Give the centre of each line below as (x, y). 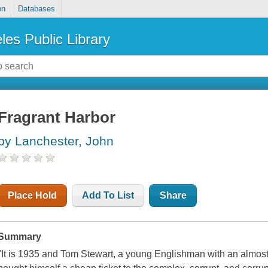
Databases (36, 9)
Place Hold (33, 196)
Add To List (108, 196)
